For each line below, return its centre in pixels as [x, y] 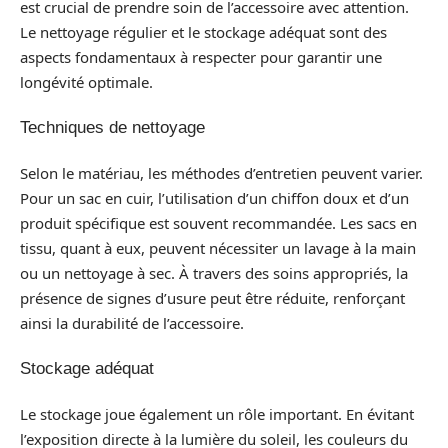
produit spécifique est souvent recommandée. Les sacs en [218, 222]
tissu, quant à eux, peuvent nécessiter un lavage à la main [218, 247]
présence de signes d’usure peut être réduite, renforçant [212, 297]
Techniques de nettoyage [112, 127]
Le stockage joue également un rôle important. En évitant [217, 413]
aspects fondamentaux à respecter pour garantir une [201, 56]
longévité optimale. [86, 81]
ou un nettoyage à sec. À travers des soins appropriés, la [214, 272]
